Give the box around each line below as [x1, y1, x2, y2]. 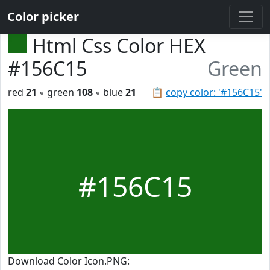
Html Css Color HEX [32, 33, 206, 58]
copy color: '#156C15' [166, 86, 262, 99]
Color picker [7, 8, 79, 25]
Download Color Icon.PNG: [8, 254, 130, 268]
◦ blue [93, 86, 125, 99]
